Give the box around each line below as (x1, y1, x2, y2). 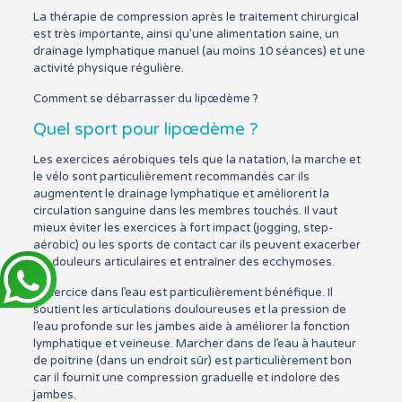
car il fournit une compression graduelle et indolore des (32, 371, 340, 386)
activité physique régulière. (32, 61, 184, 76)
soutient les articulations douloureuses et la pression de (32, 302, 346, 318)
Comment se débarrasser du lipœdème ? (32, 92, 258, 107)
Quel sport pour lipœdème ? (32, 119, 258, 140)
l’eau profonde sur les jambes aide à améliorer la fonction (32, 319, 350, 335)
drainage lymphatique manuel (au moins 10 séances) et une (32, 44, 365, 59)
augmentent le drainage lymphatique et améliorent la (32, 187, 329, 202)
